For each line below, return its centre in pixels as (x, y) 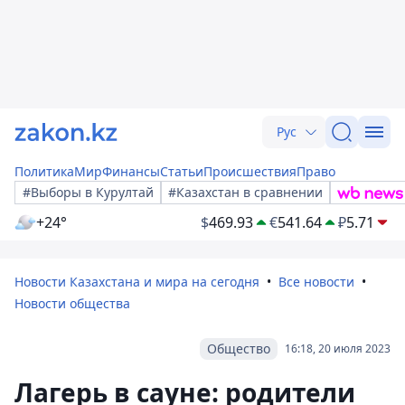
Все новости (316, 282)
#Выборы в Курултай (88, 192)
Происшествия (250, 171)
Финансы (131, 171)
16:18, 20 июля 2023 (338, 348)
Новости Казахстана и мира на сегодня (137, 282)
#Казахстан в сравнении (245, 192)
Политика (44, 171)
